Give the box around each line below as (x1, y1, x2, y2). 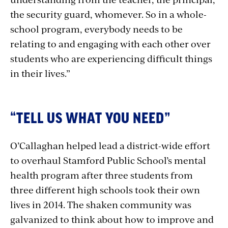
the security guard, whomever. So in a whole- (10, 7, 207, 20)
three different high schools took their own (10, 183, 200, 196)
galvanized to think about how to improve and (10, 212, 214, 225)
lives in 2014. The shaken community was (10, 197, 191, 211)
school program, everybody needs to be (10, 22, 183, 35)
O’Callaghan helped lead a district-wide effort (10, 138, 210, 152)
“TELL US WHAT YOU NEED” (10, 111, 170, 126)
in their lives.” (10, 66, 70, 79)
